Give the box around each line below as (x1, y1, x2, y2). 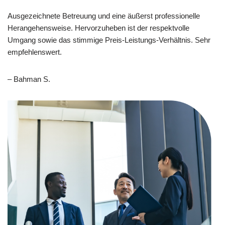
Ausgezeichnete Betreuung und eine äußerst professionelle (8, 12, 200, 21)
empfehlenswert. (8, 48, 62, 57)
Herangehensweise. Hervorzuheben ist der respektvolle (8, 24, 189, 33)
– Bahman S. (8, 75, 50, 84)
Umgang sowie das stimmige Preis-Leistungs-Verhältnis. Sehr (8, 36, 210, 45)
